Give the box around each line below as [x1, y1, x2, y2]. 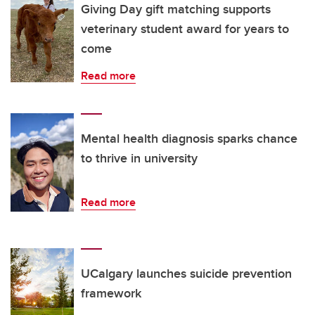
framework [81, 284, 141, 303]
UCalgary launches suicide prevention [81, 264, 292, 283]
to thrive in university [81, 149, 198, 168]
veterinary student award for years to [81, 20, 289, 39]
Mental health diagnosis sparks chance [81, 129, 297, 148]
